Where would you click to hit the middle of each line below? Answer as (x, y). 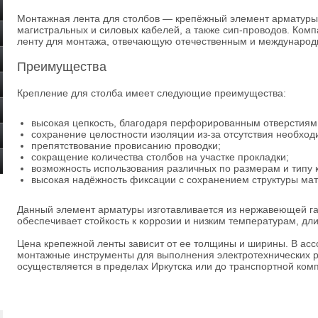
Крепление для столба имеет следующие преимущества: (152, 93)
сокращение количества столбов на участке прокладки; (160, 157)
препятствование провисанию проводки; (126, 146)
